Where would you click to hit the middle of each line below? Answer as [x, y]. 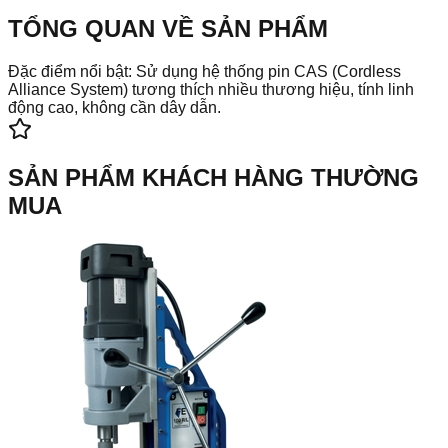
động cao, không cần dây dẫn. [114, 107]
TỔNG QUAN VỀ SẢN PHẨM [168, 28]
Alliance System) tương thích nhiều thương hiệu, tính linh [211, 89]
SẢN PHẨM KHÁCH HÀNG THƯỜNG [213, 178]
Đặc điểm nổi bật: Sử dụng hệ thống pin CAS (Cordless [204, 71]
